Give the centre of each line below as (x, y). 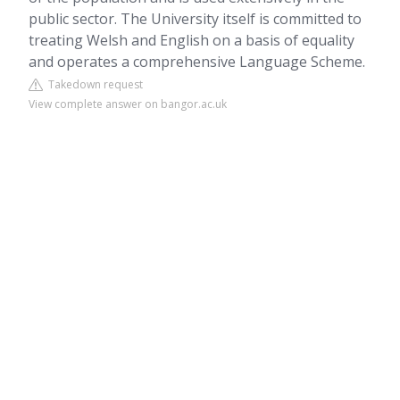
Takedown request (93, 84)
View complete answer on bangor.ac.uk (128, 104)
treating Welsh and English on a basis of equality (192, 40)
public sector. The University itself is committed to (195, 19)
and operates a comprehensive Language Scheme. (197, 62)
